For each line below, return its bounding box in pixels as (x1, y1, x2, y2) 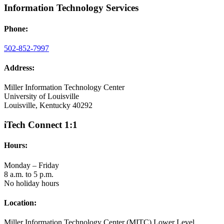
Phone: (4, 24, 28, 33)
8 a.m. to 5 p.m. (4, 169, 53, 178)
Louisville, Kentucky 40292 (4, 101, 92, 110)
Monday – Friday (4, 160, 59, 169)
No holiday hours (4, 178, 59, 187)
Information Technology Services (4, 2, 138, 13)
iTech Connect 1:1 (4, 119, 77, 130)
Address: (4, 63, 34, 72)
